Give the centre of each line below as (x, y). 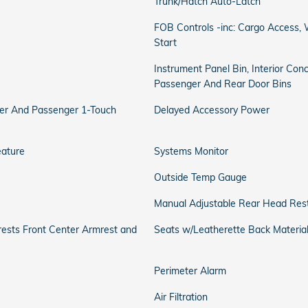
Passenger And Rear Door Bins (223, 84)
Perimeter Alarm (190, 271)
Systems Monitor (191, 151)
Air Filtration (181, 297)
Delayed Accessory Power (212, 110)
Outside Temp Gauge (200, 177)
